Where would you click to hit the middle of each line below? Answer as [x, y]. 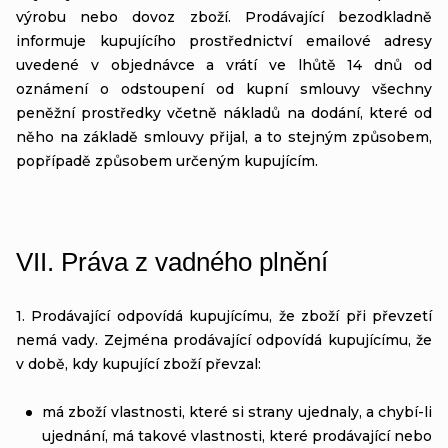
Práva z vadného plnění [194, 261]
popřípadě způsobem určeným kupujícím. [167, 160]
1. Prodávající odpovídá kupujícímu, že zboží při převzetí [224, 315]
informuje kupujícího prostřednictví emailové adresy [224, 40]
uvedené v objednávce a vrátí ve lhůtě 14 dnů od [224, 64]
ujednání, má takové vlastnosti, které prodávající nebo [237, 435]
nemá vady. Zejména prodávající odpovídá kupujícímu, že [224, 339]
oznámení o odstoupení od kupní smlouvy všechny [224, 88]
